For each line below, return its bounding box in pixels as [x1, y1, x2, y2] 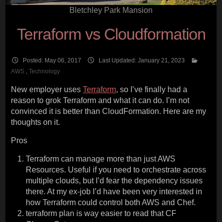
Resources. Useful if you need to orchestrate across [25, 165, 206, 174]
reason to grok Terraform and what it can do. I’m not [10, 96, 189, 105]
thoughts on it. [10, 117, 60, 126]
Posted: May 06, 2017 [22, 57, 81, 64]
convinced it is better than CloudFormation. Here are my [10, 107, 206, 115]
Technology [28, 68, 60, 75]
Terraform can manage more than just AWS [25, 154, 175, 163]
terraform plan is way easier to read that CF [25, 209, 176, 218]
